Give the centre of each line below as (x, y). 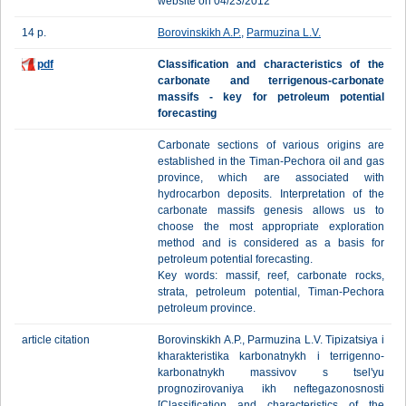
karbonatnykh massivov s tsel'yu (271, 372)
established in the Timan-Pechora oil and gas (271, 161)
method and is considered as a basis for (271, 243)
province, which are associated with (271, 178)
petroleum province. (207, 308)
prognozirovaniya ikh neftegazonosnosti (271, 389)
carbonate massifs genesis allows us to (271, 210)
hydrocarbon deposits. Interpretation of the (271, 194)
